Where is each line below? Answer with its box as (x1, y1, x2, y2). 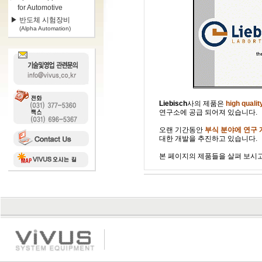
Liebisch (158, 99, 187, 108)
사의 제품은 (187, 99, 226, 108)
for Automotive (10, 4, 63, 12)
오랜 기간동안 (158, 126, 205, 134)
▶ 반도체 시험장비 (10, 16, 70, 24)
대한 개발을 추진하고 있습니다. (158, 135, 257, 143)
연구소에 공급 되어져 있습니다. (158, 108, 257, 116)
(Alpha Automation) (10, 25, 71, 32)
